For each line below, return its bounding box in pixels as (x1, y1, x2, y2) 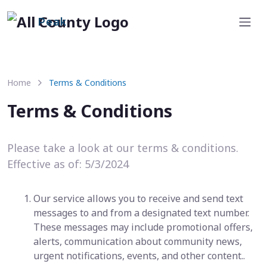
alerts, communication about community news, (33, 235, 242, 248)
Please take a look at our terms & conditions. (7, 141, 238, 155)
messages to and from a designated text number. (33, 206, 249, 219)
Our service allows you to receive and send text (33, 192, 243, 205)
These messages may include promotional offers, (33, 221, 253, 234)
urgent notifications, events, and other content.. (33, 249, 245, 262)
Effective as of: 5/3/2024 (7, 157, 129, 171)
